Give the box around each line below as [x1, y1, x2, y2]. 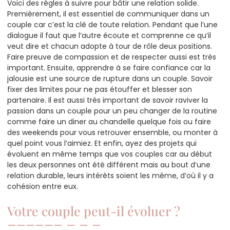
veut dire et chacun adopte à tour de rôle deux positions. [7, 41, 212, 51]
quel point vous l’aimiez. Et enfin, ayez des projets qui [7, 138, 197, 148]
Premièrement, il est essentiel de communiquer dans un [7, 8, 209, 19]
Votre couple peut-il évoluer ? [7, 202, 180, 219]
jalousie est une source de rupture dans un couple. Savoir [7, 73, 213, 84]
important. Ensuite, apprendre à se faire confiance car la [7, 62, 210, 73]
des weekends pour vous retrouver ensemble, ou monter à [7, 127, 218, 138]
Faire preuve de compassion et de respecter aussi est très [7, 51, 216, 62]
